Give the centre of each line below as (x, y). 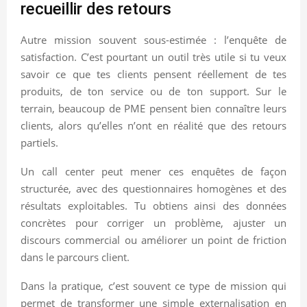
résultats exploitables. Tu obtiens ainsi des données (153, 205)
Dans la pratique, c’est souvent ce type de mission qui (153, 285)
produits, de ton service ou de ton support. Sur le (153, 91)
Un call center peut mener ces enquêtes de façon (153, 171)
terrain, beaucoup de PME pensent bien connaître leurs (153, 108)
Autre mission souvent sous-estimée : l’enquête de (153, 39)
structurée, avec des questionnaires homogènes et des (153, 188)
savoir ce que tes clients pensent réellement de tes (153, 74)
